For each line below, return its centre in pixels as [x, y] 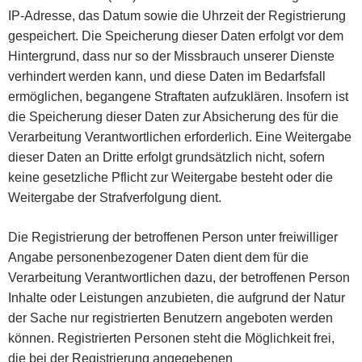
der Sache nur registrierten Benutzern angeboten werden [170, 318]
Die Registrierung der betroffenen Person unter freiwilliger [173, 237]
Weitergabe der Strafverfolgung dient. [115, 197]
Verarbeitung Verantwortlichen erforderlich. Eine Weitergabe [180, 137]
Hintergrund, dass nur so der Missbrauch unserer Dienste [171, 56]
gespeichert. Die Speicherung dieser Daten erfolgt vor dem [176, 36]
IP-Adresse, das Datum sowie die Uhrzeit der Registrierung [177, 15]
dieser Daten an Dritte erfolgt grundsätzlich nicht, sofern [166, 157]
